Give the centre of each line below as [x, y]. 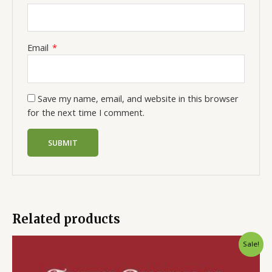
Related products [66, 219]
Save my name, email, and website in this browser [138, 99]
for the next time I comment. [86, 113]
